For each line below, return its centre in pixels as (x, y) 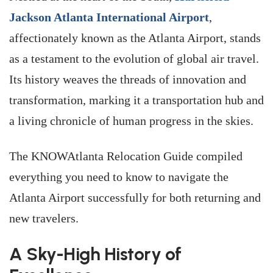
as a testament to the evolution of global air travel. (134, 58)
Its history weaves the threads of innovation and (128, 79)
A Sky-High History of (95, 254)
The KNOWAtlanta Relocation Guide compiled (126, 156)
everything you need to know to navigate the (119, 177)
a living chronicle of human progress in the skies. (131, 121)
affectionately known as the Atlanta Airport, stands (135, 38)
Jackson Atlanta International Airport (109, 17)
